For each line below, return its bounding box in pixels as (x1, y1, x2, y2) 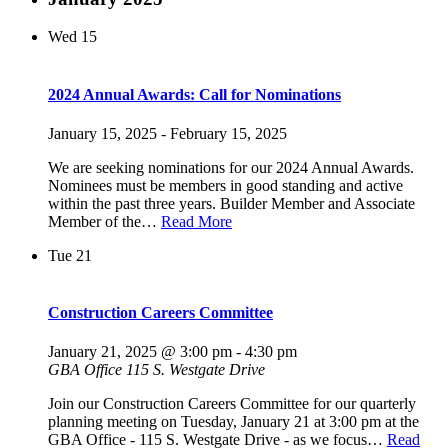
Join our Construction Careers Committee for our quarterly (48, 395, 416, 413)
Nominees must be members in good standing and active (48, 176, 403, 194)
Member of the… (48, 212, 161, 230)
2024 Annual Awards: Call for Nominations (48, 85, 341, 103)
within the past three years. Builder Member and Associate (48, 194, 415, 212)
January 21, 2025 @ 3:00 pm (48, 343, 232, 361)
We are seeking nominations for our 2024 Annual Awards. (48, 158, 414, 176)
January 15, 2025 (48, 124, 157, 142)
